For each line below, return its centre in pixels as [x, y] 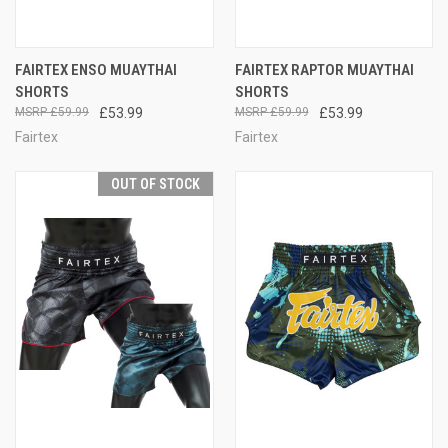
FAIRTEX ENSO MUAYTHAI [96, 69]
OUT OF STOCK [155, 183]
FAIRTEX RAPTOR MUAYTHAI [324, 69]
